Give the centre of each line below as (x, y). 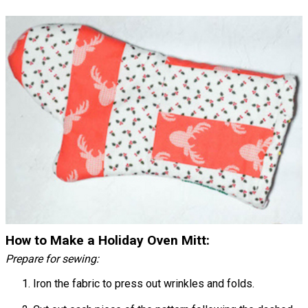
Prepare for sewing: (52, 258)
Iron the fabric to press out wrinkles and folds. (144, 283)
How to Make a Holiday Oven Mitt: (108, 240)
